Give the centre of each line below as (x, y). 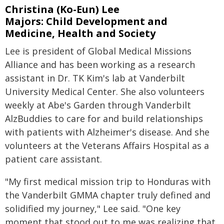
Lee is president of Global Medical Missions (98, 51)
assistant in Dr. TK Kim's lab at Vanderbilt (95, 78)
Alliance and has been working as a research (100, 65)
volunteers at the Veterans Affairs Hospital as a (107, 146)
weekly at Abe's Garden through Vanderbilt (98, 105)
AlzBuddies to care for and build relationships (104, 119)
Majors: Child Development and (86, 21)
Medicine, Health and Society (80, 33)
